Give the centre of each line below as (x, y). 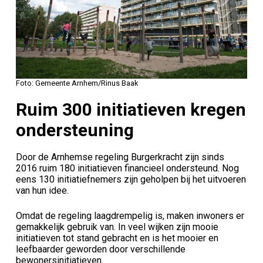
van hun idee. (42, 190)
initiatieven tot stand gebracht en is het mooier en (117, 238)
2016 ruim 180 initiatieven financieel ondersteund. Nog (127, 168)
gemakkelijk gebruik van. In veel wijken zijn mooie (117, 227)
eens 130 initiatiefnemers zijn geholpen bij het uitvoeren (131, 179)
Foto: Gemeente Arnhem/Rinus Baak (77, 83)
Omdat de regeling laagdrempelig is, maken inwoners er (130, 215)
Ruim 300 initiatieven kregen (131, 109)
